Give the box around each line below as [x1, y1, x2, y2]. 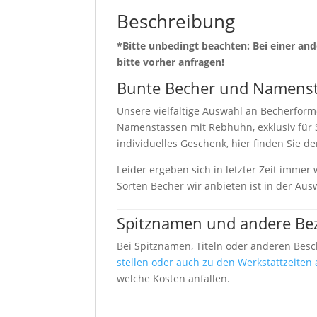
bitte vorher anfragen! [117, 54, 225, 69]
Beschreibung [117, 8, 236, 34]
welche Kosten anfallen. [117, 271, 231, 285]
